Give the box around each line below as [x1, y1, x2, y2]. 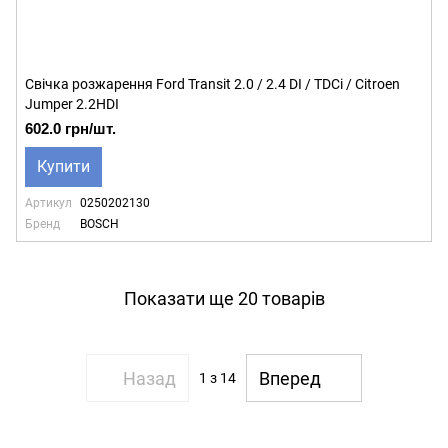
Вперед [259, 367, 321, 389]
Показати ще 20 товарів [123, 287, 325, 309]
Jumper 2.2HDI [25, 96, 119, 112]
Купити [37, 157, 90, 176]
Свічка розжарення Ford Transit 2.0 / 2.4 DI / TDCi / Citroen [25, 76, 400, 92]
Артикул [25, 196, 72, 210]
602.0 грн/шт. [25, 120, 116, 137]
